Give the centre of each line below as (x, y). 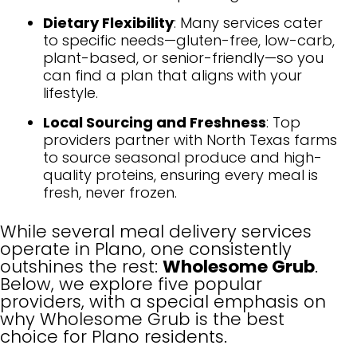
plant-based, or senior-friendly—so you (183, 57)
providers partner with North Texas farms (190, 139)
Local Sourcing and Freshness (155, 122)
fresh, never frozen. (110, 192)
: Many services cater (248, 22)
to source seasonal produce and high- (182, 157)
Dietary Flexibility (108, 22)
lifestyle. (71, 92)
